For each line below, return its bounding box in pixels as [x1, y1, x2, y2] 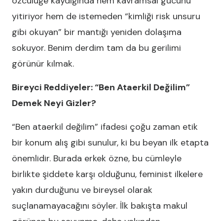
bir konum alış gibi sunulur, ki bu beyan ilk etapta [12, 137, 209, 148]
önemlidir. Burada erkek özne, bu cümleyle [12, 152, 182, 164]
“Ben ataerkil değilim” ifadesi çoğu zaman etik [12, 121, 198, 133]
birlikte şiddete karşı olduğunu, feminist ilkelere [12, 168, 203, 180]
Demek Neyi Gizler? [12, 97, 96, 109]
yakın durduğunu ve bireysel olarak [12, 184, 152, 196]
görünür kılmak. [12, 58, 74, 70]
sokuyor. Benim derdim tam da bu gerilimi [12, 42, 181, 54]
